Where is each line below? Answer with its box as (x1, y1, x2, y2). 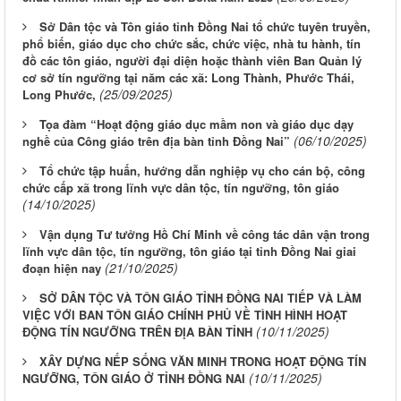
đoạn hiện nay (22, 260, 101, 277)
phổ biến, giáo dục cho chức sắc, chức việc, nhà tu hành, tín (22, 35, 361, 53)
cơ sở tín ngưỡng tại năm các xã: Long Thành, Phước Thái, (22, 69, 354, 87)
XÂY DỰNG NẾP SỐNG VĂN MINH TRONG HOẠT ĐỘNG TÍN (39, 353, 366, 371)
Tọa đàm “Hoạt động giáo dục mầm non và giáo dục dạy (39, 115, 354, 133)
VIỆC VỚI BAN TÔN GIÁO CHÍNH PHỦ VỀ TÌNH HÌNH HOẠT (22, 306, 347, 324)
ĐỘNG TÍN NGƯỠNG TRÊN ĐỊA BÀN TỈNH (22, 323, 252, 341)
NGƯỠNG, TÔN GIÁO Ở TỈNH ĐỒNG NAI (22, 370, 245, 388)
